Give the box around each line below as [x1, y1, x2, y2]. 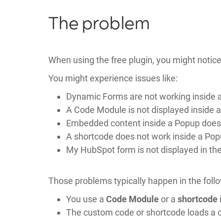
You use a [66, 193, 106, 204]
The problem [48, 11, 150, 36]
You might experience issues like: [48, 73, 178, 83]
